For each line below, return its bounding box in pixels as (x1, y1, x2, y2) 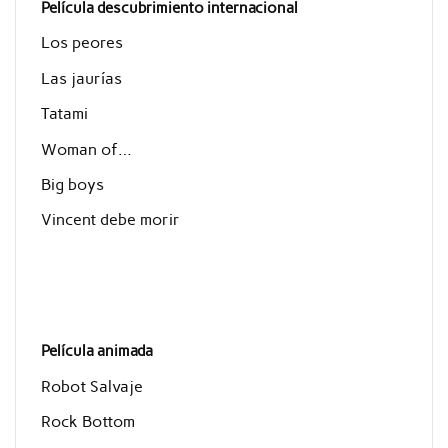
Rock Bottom (40, 412, 135, 432)
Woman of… (40, 139, 132, 159)
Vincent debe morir (40, 210, 180, 230)
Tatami (40, 104, 88, 124)
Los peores (40, 33, 123, 53)
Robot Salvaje (40, 376, 143, 396)
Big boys (40, 175, 104, 195)
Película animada (40, 342, 153, 361)
